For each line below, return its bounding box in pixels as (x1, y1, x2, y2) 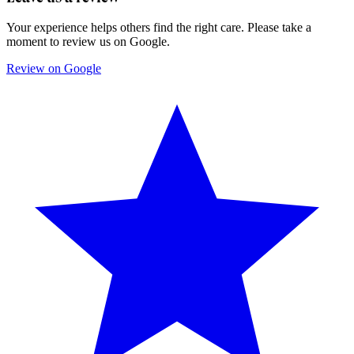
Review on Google (6, 61, 101, 75)
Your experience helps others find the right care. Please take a (6, 20, 311, 34)
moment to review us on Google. (6, 34, 170, 48)
